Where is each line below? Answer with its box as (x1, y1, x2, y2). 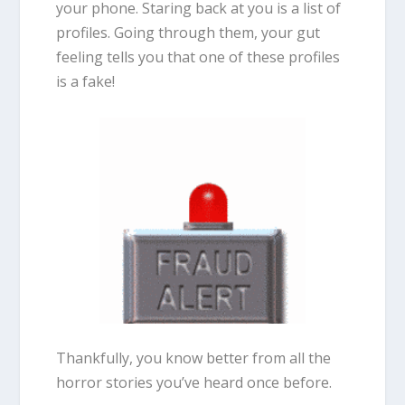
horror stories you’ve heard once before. (56, 372, 336, 393)
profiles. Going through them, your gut (56, 23, 321, 43)
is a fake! (56, 71, 116, 92)
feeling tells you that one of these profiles (56, 47, 341, 68)
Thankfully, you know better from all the (56, 348, 332, 369)
